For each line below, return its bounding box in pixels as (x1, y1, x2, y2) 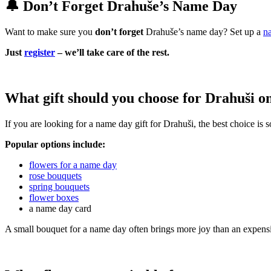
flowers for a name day (29, 160, 117, 171)
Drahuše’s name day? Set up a (143, 26, 263, 37)
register (24, 47, 55, 57)
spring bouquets (29, 181, 90, 192)
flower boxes (29, 192, 79, 203)
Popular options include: (5, 139, 105, 150)
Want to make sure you (5, 26, 95, 37)
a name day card (29, 203, 91, 214)
